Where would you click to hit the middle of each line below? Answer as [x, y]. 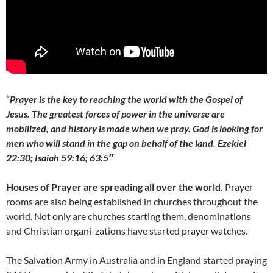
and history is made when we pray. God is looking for [157, 129]
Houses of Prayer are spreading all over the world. [115, 187]
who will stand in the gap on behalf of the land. [121, 143]
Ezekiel [232, 143]
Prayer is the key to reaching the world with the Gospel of [126, 99]
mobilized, [27, 129]
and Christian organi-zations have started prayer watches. [127, 231]
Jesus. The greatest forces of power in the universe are [115, 114]
